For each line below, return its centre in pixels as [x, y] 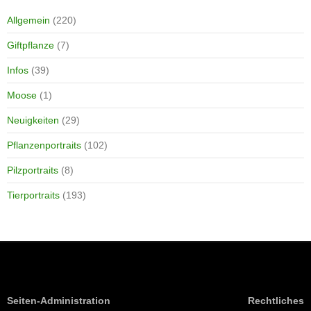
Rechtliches [276, 300]
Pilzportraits [33, 170]
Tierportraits [33, 195]
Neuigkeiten [33, 120]
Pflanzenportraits [44, 145]
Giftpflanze [31, 45]
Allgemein [28, 20]
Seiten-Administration [59, 300]
